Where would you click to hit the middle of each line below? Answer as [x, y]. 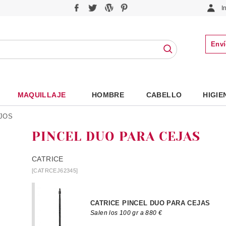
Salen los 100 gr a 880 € [126, 213]
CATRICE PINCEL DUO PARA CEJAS [150, 204]
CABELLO [164, 95]
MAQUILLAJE [42, 95]
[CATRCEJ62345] [55, 170]
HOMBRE [108, 95]
